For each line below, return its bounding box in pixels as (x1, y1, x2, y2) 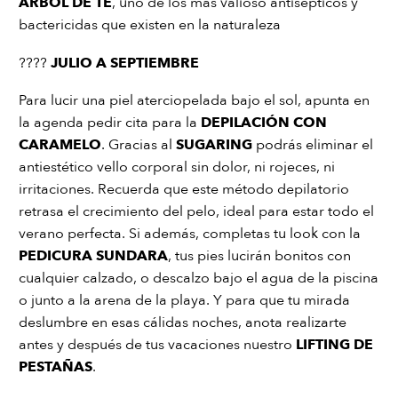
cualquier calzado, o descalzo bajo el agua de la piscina (19, 268, 378, 289)
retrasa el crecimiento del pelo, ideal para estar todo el (19, 202, 374, 222)
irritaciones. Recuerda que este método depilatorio (19, 179, 349, 200)
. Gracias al (101, 135, 176, 155)
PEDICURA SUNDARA (19, 246, 168, 267)
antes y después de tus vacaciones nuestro (19, 335, 296, 355)
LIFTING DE (296, 335, 373, 355)
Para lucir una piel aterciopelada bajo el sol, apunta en (19, 91, 370, 111)
